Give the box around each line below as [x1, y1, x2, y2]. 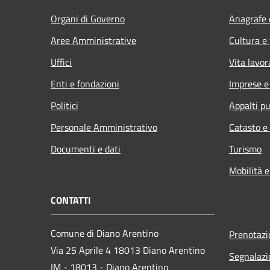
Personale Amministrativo [51, 119, 157, 134]
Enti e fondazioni [51, 76, 119, 91]
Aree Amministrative [51, 33, 136, 48]
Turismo [229, 141, 262, 156]
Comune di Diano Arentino [51, 225, 159, 240]
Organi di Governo [51, 11, 125, 26]
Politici [51, 98, 78, 113]
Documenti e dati [51, 141, 121, 156]
